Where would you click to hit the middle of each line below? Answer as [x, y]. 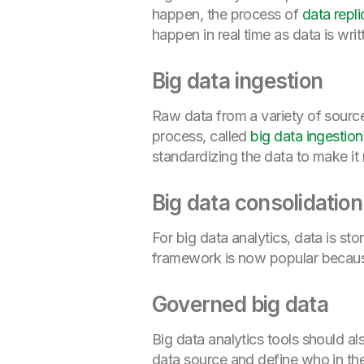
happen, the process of [227, 14]
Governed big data [240, 304]
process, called [201, 136]
